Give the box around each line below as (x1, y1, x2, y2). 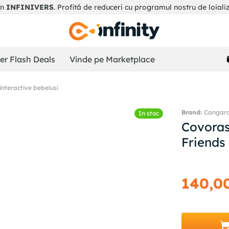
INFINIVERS (6, 3, 54, 12)
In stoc (138, 109, 159, 118)
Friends (181, 134, 226, 150)
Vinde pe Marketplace (70, 54, 155, 64)
